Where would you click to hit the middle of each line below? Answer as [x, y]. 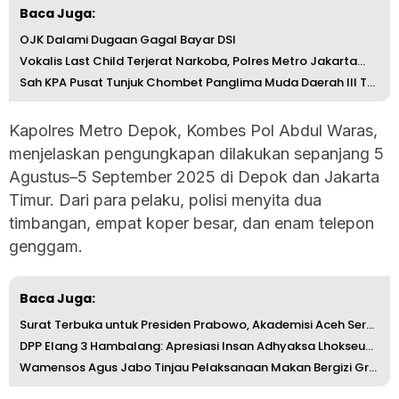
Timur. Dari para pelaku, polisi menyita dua [165, 199]
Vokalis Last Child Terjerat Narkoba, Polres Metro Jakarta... [192, 61]
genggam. [46, 246]
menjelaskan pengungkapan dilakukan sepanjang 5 [196, 153]
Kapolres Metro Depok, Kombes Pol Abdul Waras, [193, 130]
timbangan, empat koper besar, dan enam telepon [191, 223]
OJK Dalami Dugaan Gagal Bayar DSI [128, 39]
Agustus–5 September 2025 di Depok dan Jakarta [194, 176]
